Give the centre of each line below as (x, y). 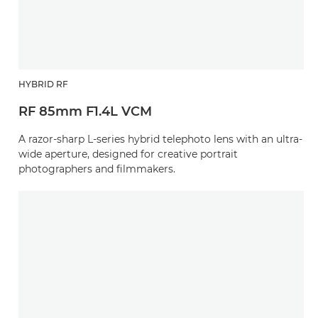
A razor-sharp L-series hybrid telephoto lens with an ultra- (160, 139)
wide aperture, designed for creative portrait (128, 154)
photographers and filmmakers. (97, 169)
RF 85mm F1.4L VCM (85, 112)
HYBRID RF (43, 84)
